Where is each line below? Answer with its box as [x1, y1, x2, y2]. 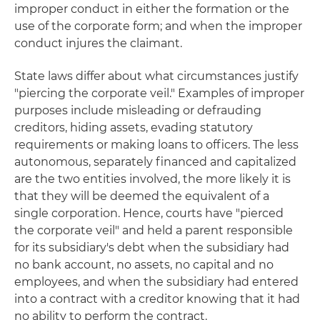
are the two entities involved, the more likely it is [14, 172, 291, 186]
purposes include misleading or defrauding [14, 104, 261, 117]
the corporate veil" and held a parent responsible [14, 224, 293, 237]
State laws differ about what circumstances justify [14, 69, 299, 83]
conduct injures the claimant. [14, 36, 182, 50]
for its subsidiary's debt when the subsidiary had [14, 241, 289, 254]
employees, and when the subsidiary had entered [14, 275, 299, 289]
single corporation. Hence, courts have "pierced [14, 206, 284, 220]
